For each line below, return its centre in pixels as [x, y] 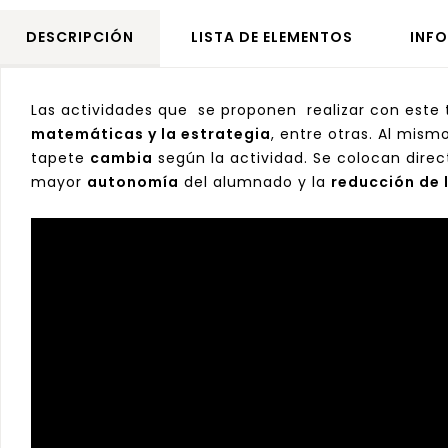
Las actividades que [112, 109]
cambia [121, 157]
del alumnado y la [255, 181]
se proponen [250, 109]
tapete [60, 157]
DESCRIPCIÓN [80, 36]
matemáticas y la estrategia [151, 133]
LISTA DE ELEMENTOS [272, 36]
